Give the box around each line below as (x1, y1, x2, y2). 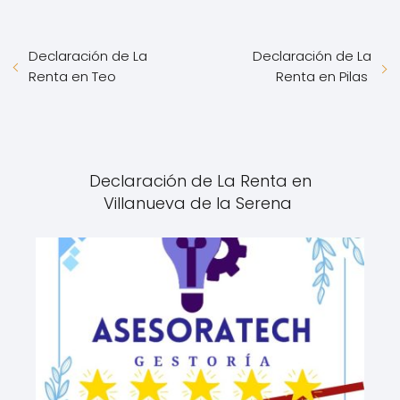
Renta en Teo (29, 66, 120, 86)
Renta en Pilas (276, 66, 371, 86)
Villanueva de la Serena (104, 191, 296, 214)
